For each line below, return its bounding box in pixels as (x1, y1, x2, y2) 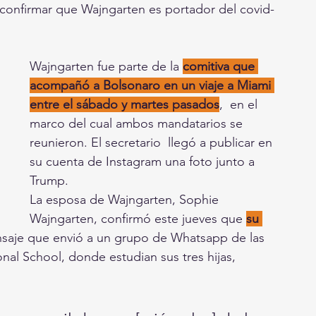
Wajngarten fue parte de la (30, 59, 183, 74)
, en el (219, 97, 261, 112)
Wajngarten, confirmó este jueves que (30, 211, 246, 226)
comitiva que (183, 59, 258, 74)
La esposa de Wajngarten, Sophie (30, 192, 222, 207)
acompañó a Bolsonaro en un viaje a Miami (30, 78, 274, 93)
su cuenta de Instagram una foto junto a (30, 154, 258, 169)
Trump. (30, 173, 68, 188)
